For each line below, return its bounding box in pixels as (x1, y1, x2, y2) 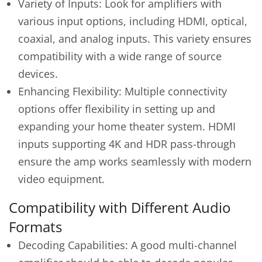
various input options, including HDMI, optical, (18, 13, 247, 28)
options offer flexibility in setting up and (18, 101, 215, 116)
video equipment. (18, 171, 105, 186)
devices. (18, 66, 58, 81)
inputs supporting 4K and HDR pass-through (18, 136, 236, 151)
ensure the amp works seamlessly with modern (18, 154, 251, 168)
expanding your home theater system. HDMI (18, 119, 236, 133)
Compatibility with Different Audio (9, 198, 230, 217)
